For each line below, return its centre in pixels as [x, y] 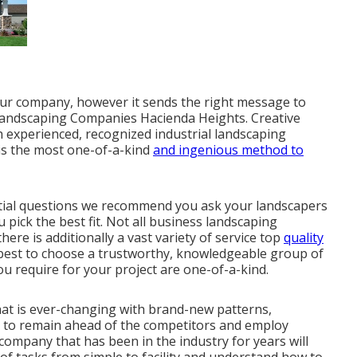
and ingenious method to [228, 150]
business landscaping [213, 222]
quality [304, 238]
